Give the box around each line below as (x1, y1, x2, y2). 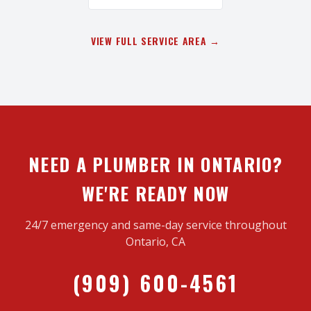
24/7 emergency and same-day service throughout (24, 217, 287, 233)
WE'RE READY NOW (81, 180, 230, 208)
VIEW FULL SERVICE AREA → (91, 33, 220, 49)
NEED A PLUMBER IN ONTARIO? (28, 151, 283, 178)
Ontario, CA (126, 234, 185, 250)
